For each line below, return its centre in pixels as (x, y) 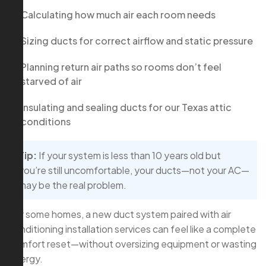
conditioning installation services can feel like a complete (132, 229)
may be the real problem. (72, 185)
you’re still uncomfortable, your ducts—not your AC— (134, 170)
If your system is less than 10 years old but (129, 156)
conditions (46, 122)
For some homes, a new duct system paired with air (120, 214)
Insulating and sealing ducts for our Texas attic (126, 107)
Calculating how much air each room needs (118, 15)
